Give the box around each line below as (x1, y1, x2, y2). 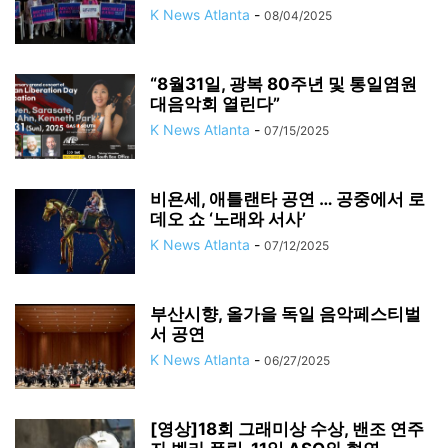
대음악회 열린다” (150, 94, 280, 114)
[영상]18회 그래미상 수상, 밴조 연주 (150, 419, 424, 439)
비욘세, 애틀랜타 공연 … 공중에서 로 (150, 189, 425, 209)
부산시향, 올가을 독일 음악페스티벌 (150, 304, 421, 324)
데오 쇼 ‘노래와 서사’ (150, 209, 306, 229)
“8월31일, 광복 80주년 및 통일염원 (150, 74, 417, 94)
